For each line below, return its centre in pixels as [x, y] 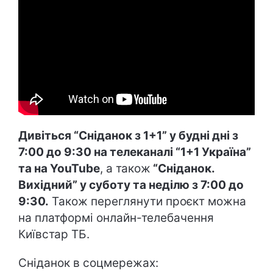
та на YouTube [59, 169]
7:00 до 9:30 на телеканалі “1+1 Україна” [135, 152]
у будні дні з [203, 136]
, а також [125, 169]
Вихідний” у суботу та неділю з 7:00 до [131, 185]
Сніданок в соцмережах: [88, 263]
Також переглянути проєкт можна [147, 202]
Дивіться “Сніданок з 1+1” [93, 136]
